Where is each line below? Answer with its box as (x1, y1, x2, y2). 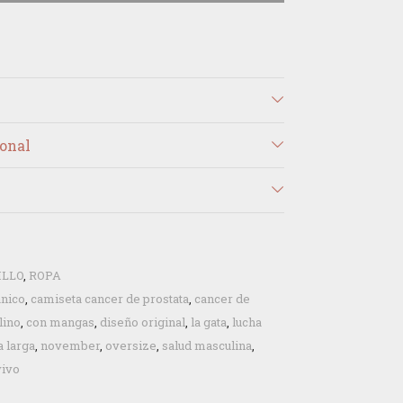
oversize (105, 337, 157, 354)
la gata (191, 314, 227, 330)
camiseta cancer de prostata (31, 291, 189, 307)
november (40, 337, 100, 354)
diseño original (100, 314, 185, 330)
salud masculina (162, 337, 252, 354)
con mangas (26, 314, 94, 330)
